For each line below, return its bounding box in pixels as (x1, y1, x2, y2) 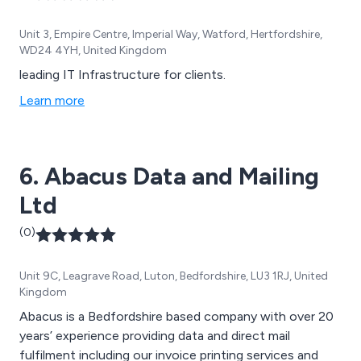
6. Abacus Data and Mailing (19, 160, 319, 191)
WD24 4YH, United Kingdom (19, 43, 167, 57)
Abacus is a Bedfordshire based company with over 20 (19, 308, 334, 324)
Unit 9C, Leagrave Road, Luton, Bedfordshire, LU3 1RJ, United (19, 268, 328, 283)
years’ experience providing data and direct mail (19, 327, 290, 343)
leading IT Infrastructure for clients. (19, 66, 226, 82)
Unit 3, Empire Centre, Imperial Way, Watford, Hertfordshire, (19, 27, 322, 41)
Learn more (19, 92, 85, 108)
